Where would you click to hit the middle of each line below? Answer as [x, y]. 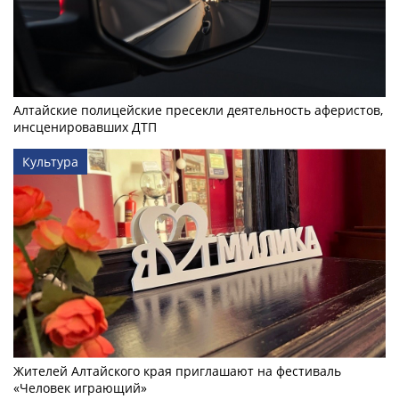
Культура [50, 161]
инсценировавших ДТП [85, 126]
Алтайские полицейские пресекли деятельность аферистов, [198, 110]
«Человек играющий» [80, 387]
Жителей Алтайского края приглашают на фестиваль [177, 370]
